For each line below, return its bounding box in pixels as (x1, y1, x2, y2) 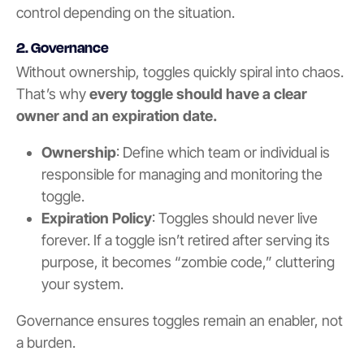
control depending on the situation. (16, 4, 235, 22)
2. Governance (16, 38, 109, 57)
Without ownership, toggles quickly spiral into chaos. (16, 63, 344, 81)
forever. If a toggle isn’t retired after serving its (41, 232, 330, 249)
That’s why (16, 85, 89, 103)
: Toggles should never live (151, 210, 318, 227)
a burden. (16, 334, 76, 352)
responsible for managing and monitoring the (41, 166, 323, 184)
